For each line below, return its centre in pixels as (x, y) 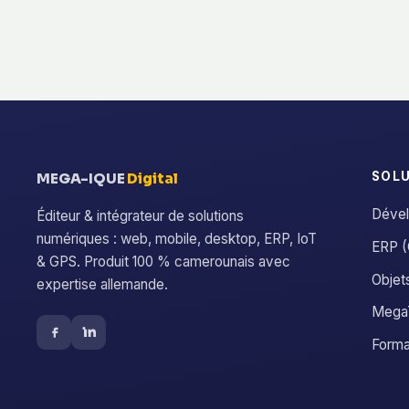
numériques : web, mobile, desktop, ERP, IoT (177, 238)
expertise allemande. (102, 284)
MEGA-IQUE (82, 178)
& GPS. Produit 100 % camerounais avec (163, 261)
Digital (152, 178)
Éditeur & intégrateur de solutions (140, 215)
